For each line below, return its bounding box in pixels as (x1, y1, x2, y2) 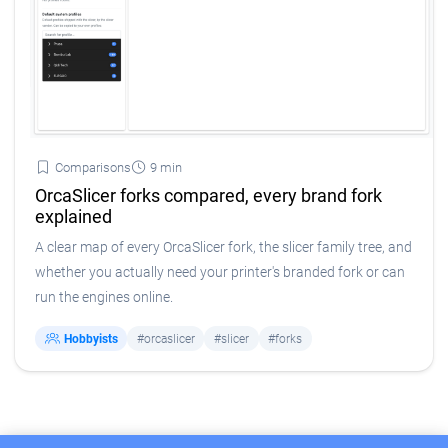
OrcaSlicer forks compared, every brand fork (35, 185, 382, 207)
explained (35, 206, 112, 228)
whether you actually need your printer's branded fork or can (35, 264, 405, 282)
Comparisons (51, 160, 131, 176)
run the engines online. (35, 289, 173, 307)
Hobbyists (63, 331, 118, 346)
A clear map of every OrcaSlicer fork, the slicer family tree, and (35, 239, 412, 257)
